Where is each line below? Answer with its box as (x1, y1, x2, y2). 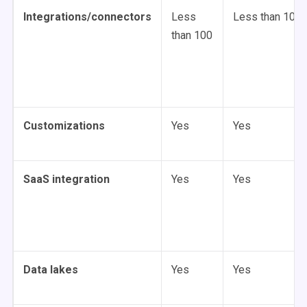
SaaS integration (23, 173, 110, 186)
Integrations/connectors (23, 10, 151, 23)
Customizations (23, 119, 105, 132)
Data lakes (23, 263, 78, 276)
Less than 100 (233, 10, 302, 23)
